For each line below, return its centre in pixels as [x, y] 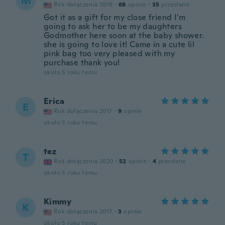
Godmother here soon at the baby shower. [124, 35]
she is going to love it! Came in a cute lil [119, 44]
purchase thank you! [82, 63]
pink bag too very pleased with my [109, 53]
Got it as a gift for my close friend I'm [115, 17]
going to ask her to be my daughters [113, 26]
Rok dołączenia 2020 [84, 161]
